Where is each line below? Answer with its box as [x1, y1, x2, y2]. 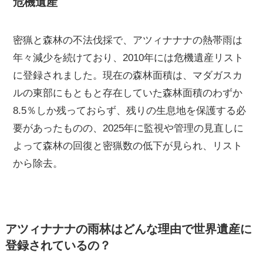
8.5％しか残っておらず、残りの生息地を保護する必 [13, 105, 247, 117]
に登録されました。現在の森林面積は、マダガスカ [13, 70, 243, 82]
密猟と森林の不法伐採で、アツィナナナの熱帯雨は [13, 35, 243, 46]
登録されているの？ [5, 239, 111, 252]
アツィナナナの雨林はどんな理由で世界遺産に [5, 222, 252, 235]
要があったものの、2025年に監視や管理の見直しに [13, 123, 244, 134]
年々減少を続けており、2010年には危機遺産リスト [13, 52, 244, 64]
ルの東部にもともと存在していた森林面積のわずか [13, 87, 243, 99]
